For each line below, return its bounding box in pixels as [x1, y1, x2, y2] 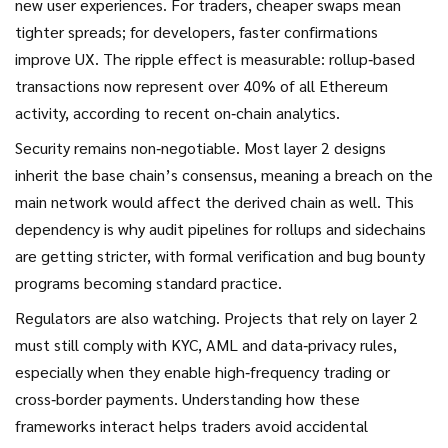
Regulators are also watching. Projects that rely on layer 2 [15, 307, 418, 328]
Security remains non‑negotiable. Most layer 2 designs [15, 137, 386, 158]
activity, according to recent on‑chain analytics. [15, 102, 340, 123]
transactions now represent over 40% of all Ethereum [15, 75, 388, 96]
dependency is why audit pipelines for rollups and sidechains [15, 218, 426, 239]
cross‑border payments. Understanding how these [15, 388, 360, 409]
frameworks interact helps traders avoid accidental [15, 415, 368, 436]
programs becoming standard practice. [15, 272, 282, 293]
